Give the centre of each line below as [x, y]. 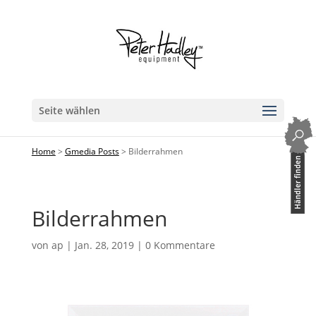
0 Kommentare [180, 245]
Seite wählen [69, 110]
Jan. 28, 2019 [104, 245]
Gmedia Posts [92, 151]
